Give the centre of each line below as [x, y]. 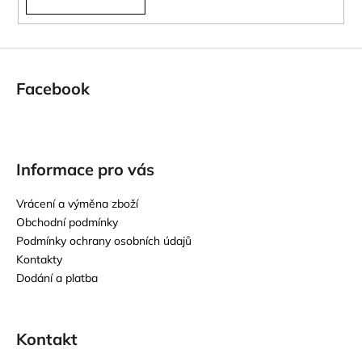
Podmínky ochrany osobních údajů [104, 240]
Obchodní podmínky [67, 222]
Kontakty [39, 259]
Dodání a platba [57, 278]
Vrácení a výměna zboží [77, 203]
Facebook [53, 88]
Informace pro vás [85, 169]
